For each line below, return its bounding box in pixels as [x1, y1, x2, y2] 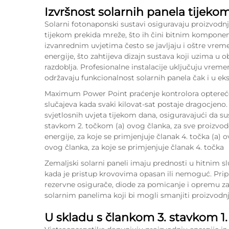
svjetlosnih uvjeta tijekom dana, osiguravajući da [44, 110, 220, 120]
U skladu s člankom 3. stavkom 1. [44, 211, 227, 224]
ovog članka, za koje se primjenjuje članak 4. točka [44, 143, 224, 152]
